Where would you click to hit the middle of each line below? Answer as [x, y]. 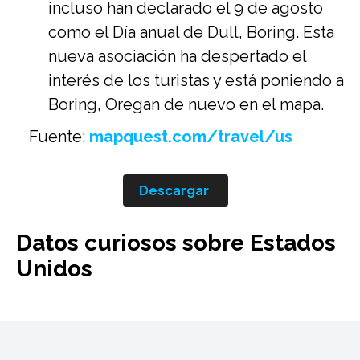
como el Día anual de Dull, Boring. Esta [191, 32]
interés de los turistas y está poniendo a [196, 80]
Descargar [174, 190]
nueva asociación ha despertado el [177, 56]
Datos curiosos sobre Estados [176, 243]
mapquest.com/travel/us [191, 137]
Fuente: [59, 137]
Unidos [54, 269]
